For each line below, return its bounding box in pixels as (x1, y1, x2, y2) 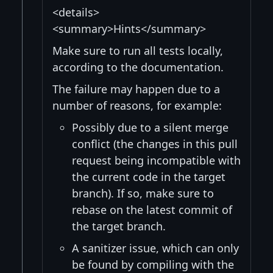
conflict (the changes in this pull (72, 136, 238, 152)
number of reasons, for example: (52, 98, 222, 113)
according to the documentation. (52, 60, 224, 75)
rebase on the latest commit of (72, 202, 232, 218)
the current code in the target (72, 169, 225, 185)
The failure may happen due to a (52, 82, 220, 97)
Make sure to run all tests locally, (52, 43, 223, 58)
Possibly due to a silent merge (72, 120, 229, 135)
